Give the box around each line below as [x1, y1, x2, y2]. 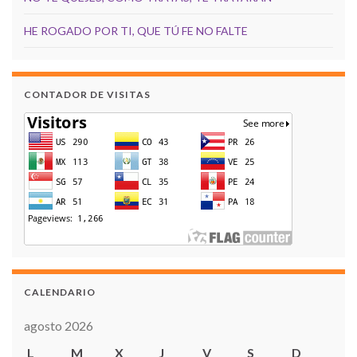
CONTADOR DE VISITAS [24, 88, 151, 101]
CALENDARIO [24, 286, 96, 299]
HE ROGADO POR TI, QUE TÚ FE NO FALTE [24, 24, 248, 38]
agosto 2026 [24, 318, 93, 334]
